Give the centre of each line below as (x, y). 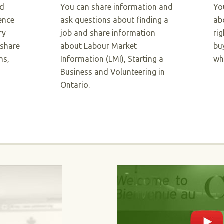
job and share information (108, 33)
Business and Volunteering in (112, 72)
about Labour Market (98, 46)
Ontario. (75, 85)
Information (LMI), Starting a (112, 59)
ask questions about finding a (114, 20)
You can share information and (116, 7)
